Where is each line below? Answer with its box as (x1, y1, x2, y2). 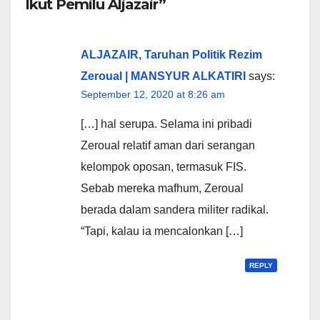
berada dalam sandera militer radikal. (81, 203, 269, 216)
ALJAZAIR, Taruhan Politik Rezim (81, 48, 262, 61)
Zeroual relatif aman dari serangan (81, 139, 255, 151)
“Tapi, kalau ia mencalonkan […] (81, 224, 243, 237)
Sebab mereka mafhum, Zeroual (81, 181, 244, 194)
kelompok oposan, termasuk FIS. (81, 160, 246, 173)
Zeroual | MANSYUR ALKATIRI (81, 69, 246, 82)
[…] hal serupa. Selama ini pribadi (81, 117, 252, 130)
